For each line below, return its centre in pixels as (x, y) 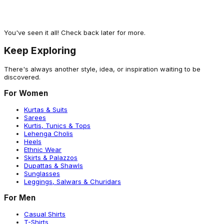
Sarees (35, 117)
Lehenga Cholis (48, 133)
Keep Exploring (40, 51)
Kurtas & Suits (46, 109)
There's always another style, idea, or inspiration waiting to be (102, 69)
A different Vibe (35, 28)
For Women (26, 93)
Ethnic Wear (43, 149)
